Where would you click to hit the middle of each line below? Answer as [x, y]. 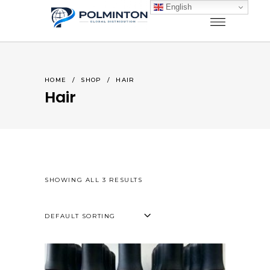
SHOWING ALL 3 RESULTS [94, 180]
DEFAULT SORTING [80, 216]
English [178, 7]
